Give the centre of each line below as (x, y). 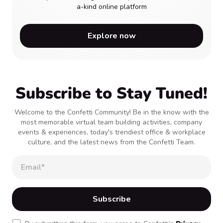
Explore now (111, 36)
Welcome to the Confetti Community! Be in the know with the (111, 112)
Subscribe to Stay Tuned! (111, 93)
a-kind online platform (111, 7)
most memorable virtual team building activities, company (111, 122)
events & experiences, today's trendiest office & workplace (111, 132)
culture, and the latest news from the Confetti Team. (111, 142)
